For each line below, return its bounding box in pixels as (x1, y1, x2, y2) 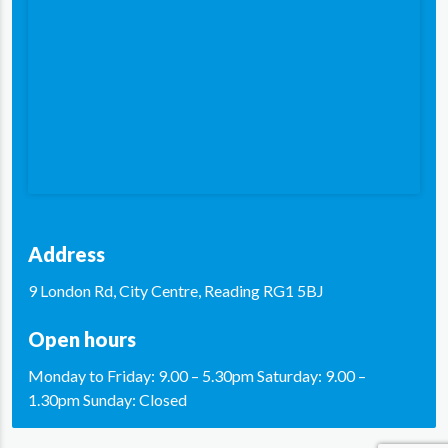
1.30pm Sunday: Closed (28, 390, 187, 409)
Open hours (28, 327, 136, 351)
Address (28, 242, 105, 266)
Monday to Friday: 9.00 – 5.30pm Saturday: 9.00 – (28, 366, 366, 385)
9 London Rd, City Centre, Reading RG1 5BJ (28, 281, 324, 300)
